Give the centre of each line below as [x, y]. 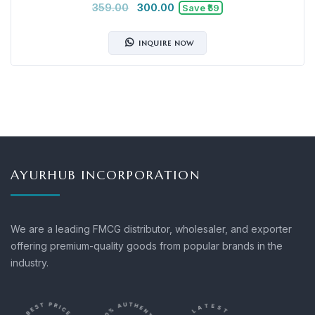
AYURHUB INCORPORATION [105, 174]
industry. [30, 262]
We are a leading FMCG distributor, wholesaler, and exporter [151, 229]
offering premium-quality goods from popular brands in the [147, 245]
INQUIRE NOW [166, 43]
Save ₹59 [201, 7]
